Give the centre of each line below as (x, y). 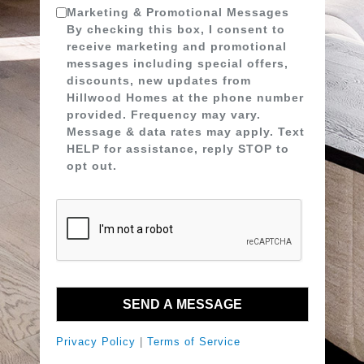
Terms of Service (193, 342)
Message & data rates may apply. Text (185, 132)
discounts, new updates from (158, 80)
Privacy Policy (95, 342)
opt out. (91, 166)
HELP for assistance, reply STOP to (178, 149)
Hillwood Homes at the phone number (185, 97)
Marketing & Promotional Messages (178, 12)
